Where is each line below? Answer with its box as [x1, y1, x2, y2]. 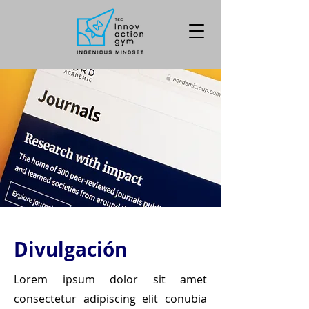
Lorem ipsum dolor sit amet [14, 272, 207, 287]
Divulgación [14, 236, 127, 263]
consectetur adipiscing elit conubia [14, 291, 207, 306]
